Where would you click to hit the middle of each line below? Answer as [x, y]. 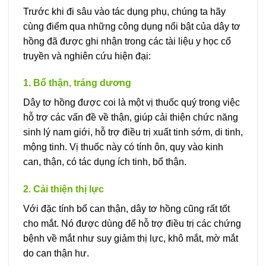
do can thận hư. [56, 254]
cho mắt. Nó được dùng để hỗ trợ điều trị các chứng [132, 224]
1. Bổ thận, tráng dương [77, 83]
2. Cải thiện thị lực [64, 189]
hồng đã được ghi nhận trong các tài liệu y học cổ [127, 41]
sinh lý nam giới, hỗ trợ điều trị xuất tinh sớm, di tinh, [133, 132]
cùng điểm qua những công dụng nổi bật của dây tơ [132, 26]
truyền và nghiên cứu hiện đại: [87, 56]
